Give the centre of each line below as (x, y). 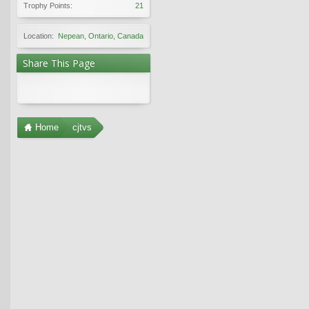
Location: (39, 36)
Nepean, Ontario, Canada (101, 36)
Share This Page (59, 63)
